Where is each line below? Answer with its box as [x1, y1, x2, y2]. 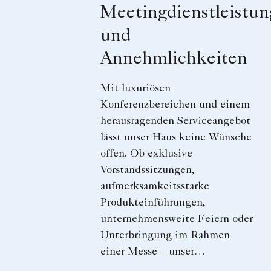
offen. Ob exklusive [100, 149, 192, 160]
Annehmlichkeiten [100, 51, 247, 70]
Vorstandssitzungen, [100, 165, 195, 177]
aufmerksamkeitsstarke [100, 181, 209, 193]
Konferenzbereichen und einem [100, 100, 250, 111]
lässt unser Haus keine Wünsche [100, 132, 252, 144]
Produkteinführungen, [100, 198, 206, 209]
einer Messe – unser [100, 247, 194, 258]
